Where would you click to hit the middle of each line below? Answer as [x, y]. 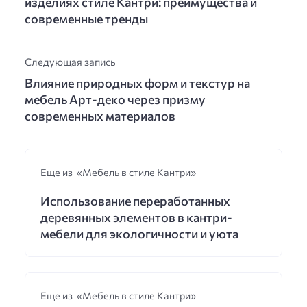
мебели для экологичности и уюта [139, 233]
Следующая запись [70, 62]
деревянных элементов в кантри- [136, 217]
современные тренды [86, 19]
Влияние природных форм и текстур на [137, 83]
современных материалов [100, 116]
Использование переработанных [135, 200]
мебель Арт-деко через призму [115, 100]
